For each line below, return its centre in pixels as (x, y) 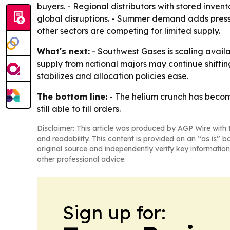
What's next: (63, 52)
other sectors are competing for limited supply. (129, 31)
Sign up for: (114, 213)
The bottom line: (72, 97)
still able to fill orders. (79, 109)
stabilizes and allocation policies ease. (113, 76)
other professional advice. (81, 159)
